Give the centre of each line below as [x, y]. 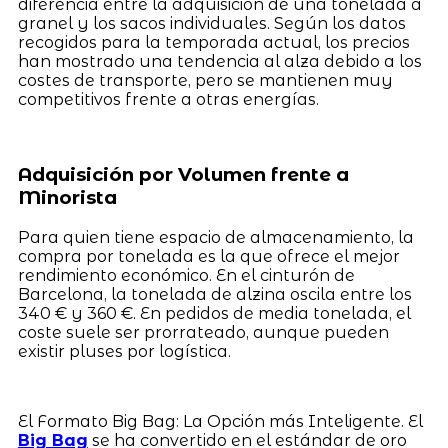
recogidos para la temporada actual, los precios [213, 43]
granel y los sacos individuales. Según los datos [211, 24]
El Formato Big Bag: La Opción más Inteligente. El [220, 421]
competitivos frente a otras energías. [168, 100]
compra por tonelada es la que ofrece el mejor [208, 256]
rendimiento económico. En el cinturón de [186, 275]
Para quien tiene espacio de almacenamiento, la [215, 237]
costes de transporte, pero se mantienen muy [205, 81]
